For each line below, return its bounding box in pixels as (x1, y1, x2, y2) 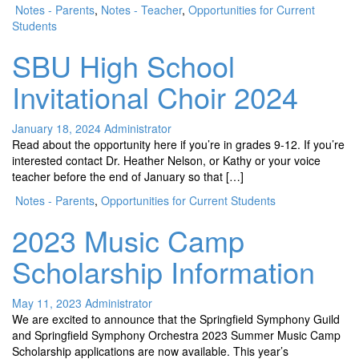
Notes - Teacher (101, 2, 182, 18)
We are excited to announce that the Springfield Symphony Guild (12, 311, 340, 327)
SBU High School (12, 45, 235, 86)
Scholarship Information (12, 251, 315, 292)
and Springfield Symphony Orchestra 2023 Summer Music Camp (12, 327, 341, 343)
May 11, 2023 (12, 295, 82, 311)
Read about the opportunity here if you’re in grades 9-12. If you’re (12, 136, 345, 152)
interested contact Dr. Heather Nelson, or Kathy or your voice (12, 152, 321, 168)
